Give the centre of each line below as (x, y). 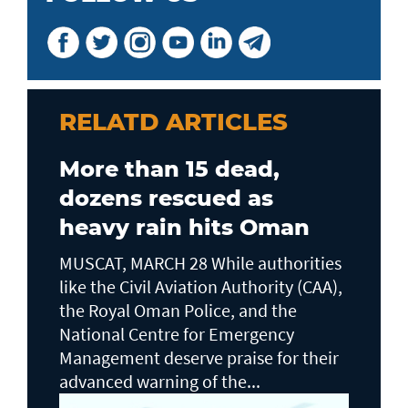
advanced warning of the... (160, 381)
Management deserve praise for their (199, 357)
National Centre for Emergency (177, 333)
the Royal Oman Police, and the (178, 310)
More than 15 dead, (169, 168)
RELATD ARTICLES (173, 122)
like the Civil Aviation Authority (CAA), (201, 286)
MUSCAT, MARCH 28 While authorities (200, 262)
